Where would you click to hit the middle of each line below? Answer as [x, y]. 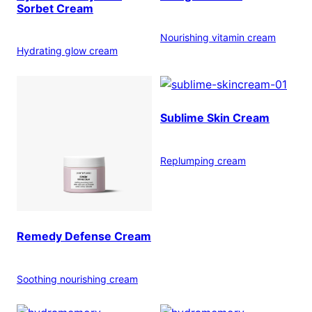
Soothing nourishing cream [77, 279]
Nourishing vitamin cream [218, 38]
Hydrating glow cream [67, 51]
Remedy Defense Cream [84, 236]
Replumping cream [203, 160]
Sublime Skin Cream [215, 117]
